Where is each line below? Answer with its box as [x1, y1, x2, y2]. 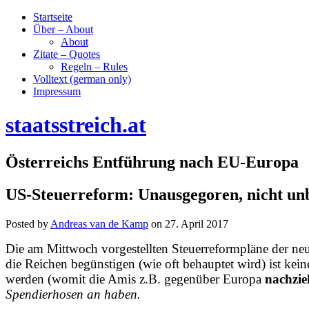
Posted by [6, 217, 50, 230]
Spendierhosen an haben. [6, 286, 141, 301]
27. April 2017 [165, 217, 228, 230]
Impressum [33, 86, 81, 97]
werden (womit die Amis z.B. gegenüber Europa [6, 271, 265, 286]
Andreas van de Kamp [50, 217, 148, 230]
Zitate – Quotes [33, 48, 100, 60]
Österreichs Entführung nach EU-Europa [6, 152, 299, 171]
